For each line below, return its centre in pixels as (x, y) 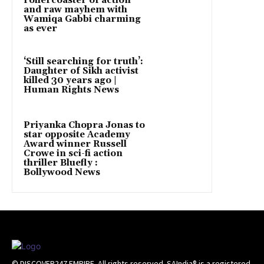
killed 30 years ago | (70, 81)
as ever (40, 29)
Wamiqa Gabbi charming (82, 19)
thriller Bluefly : (61, 163)
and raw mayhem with (75, 10)
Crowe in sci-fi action (73, 154)
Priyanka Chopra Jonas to (84, 126)
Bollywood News (62, 173)
